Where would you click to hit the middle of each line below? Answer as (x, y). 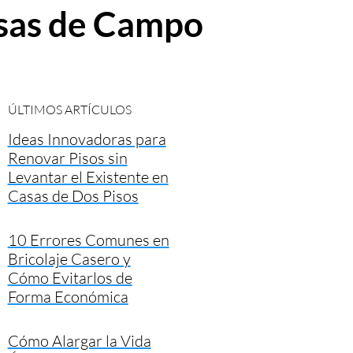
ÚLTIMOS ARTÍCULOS (69, 109)
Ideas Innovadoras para (87, 139)
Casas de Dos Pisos (73, 195)
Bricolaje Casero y (69, 258)
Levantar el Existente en (88, 176)
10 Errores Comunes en (88, 240)
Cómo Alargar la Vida (79, 340)
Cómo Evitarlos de (70, 277)
